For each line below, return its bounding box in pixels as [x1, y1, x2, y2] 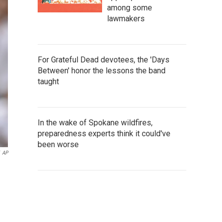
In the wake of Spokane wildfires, [38, 117, 153, 127]
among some [107, 2, 152, 12]
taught [38, 76, 59, 86]
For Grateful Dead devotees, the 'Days [38, 55, 169, 64]
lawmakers [107, 13, 145, 23]
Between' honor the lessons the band [38, 65, 166, 75]
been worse [38, 139, 79, 149]
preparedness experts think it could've [38, 128, 170, 138]
